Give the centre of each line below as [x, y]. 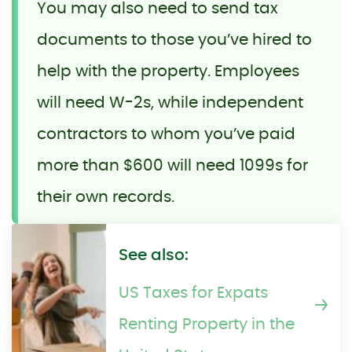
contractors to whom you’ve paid [166, 134]
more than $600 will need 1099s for [172, 165]
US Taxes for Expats [193, 293]
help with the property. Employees [168, 71]
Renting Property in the [207, 324]
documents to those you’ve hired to [174, 40]
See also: [154, 255]
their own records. [106, 197]
